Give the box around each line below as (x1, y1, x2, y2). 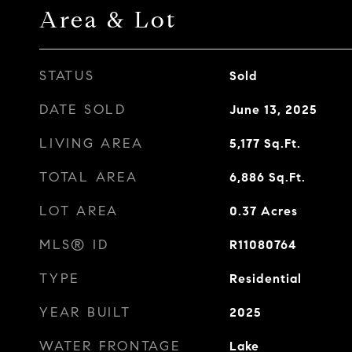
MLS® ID (39, 236, 109, 253)
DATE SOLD (39, 101, 126, 118)
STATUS (39, 68, 95, 84)
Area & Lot (39, 5, 177, 34)
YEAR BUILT (39, 304, 131, 321)
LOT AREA (39, 203, 119, 219)
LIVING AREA (39, 135, 144, 152)
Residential (229, 271, 302, 286)
